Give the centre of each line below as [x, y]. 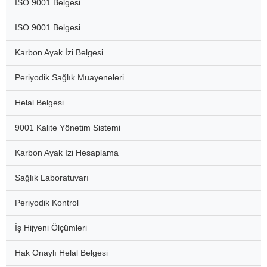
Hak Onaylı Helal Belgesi [61, 253]
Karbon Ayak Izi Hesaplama [67, 153]
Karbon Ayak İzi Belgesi [59, 53]
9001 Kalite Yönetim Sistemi [68, 128]
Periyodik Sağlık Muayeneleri [69, 78]
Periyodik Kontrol [47, 203]
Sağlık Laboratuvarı [52, 178]
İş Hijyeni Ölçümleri [51, 228]
